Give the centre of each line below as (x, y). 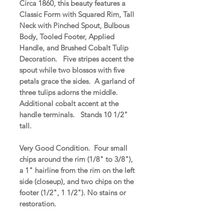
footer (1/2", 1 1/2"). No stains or (73, 192)
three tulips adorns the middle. (70, 92)
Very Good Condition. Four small (73, 148)
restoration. (39, 203)
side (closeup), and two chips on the (77, 181)
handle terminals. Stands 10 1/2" (74, 114)
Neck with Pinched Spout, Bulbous (74, 25)
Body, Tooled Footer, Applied (67, 36)
